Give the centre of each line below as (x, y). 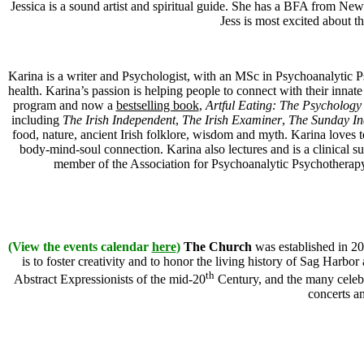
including (37, 119)
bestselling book (157, 105)
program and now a (64, 105)
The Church (217, 246)
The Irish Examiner (232, 119)
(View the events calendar (80, 246)
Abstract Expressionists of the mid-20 (109, 279)
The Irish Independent (119, 119)
